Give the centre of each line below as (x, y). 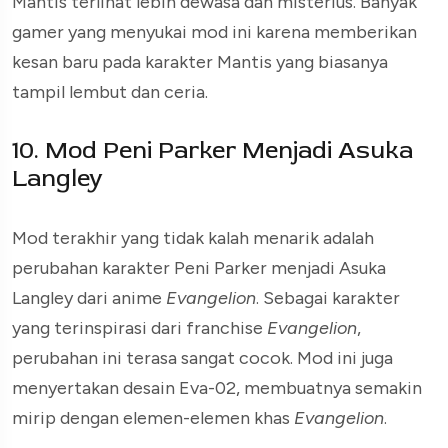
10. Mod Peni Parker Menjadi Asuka (212, 150)
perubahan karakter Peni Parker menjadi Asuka (199, 267)
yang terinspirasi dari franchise (139, 327)
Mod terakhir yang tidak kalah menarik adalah (193, 237)
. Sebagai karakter (328, 297)
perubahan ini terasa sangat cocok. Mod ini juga (202, 357)
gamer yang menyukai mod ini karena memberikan (214, 31)
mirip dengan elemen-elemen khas (153, 417)
